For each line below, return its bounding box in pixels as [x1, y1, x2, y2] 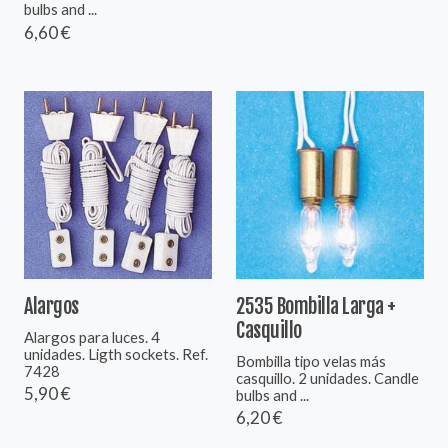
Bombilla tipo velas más [236, 351, 386, 370]
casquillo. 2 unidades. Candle [236, 368, 419, 387]
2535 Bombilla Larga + [236, 293, 396, 319]
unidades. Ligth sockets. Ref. [24, 344, 208, 363]
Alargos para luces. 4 [24, 327, 160, 346]
